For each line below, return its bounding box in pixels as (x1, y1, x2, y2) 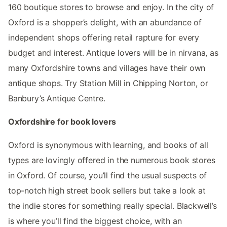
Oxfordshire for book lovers (8, 117, 117, 127)
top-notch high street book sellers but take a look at (8, 185, 206, 196)
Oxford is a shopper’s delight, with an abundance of (8, 17, 202, 28)
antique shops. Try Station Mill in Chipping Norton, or (8, 78, 208, 89)
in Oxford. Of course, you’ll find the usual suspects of (8, 170, 207, 181)
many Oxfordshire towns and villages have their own (8, 63, 206, 73)
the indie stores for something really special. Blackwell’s (8, 201, 217, 211)
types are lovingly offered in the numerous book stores (8, 155, 215, 166)
